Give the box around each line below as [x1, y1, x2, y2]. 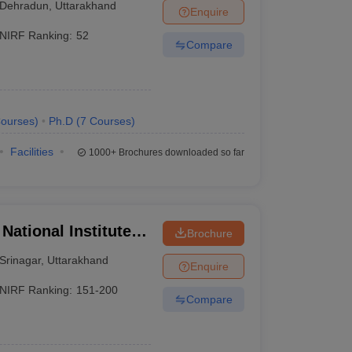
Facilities [9, 145, 53, 158]
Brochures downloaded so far [115, 147, 244, 158]
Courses [89, 115, 131, 127]
